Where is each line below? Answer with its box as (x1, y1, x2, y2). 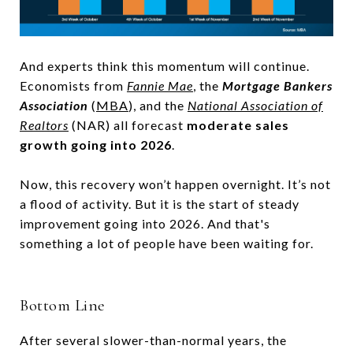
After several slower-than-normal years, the (20, 332, 287, 347)
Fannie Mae (127, 77, 193, 93)
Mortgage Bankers (222, 77, 333, 93)
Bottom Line (20, 295, 106, 315)
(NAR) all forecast (69, 117, 187, 132)
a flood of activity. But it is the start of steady (20, 195, 299, 211)
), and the (128, 97, 188, 113)
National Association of (188, 97, 323, 113)
